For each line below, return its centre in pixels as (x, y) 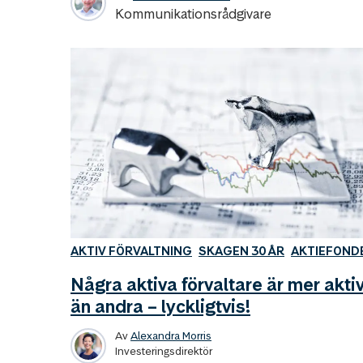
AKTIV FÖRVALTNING (131, 250)
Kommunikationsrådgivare (193, 14)
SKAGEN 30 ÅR (241, 250)
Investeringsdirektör (164, 350)
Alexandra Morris (171, 335)
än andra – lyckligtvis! (160, 306)
